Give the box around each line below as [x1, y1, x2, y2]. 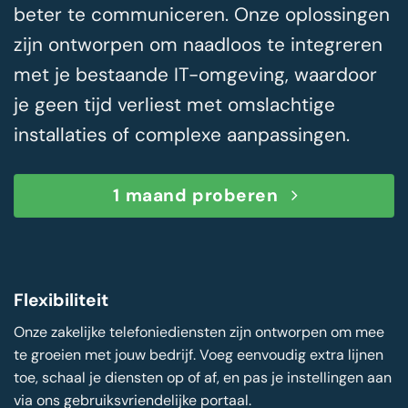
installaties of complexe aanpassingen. [14, 121, 350, 147]
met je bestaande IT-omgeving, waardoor [14, 61, 377, 87]
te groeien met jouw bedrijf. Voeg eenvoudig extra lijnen [14, 344, 383, 364]
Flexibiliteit [14, 288, 108, 311]
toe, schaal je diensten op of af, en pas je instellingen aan [14, 367, 392, 387]
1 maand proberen [113, 183, 279, 207]
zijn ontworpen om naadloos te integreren [14, 31, 382, 56]
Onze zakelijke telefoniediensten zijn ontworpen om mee [14, 321, 384, 342]
